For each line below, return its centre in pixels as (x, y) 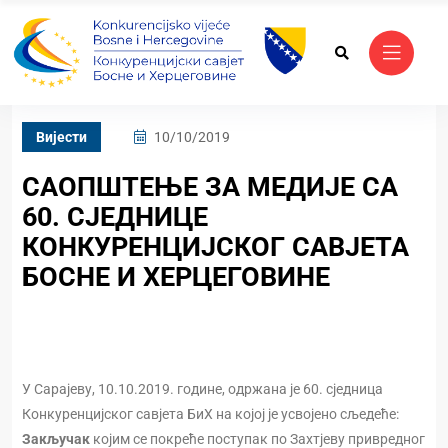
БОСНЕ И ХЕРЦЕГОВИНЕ (176, 277)
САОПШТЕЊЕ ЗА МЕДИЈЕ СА (210, 187)
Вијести (61, 137)
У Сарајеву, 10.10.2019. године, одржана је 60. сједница (202, 389)
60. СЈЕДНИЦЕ (115, 217)
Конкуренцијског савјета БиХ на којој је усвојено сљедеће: (210, 414)
